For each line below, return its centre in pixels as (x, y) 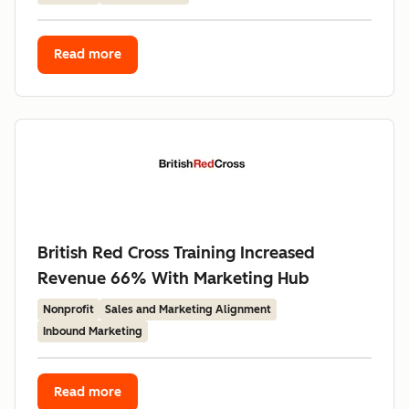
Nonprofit (68, 309)
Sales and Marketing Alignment (188, 309)
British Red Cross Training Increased (176, 253)
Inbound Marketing (93, 331)
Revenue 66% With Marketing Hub (173, 278)
